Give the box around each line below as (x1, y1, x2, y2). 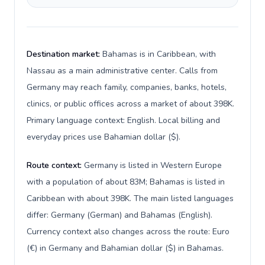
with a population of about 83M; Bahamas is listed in (27, 176, 225, 188)
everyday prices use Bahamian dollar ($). (27, 131, 180, 143)
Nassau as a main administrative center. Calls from (27, 65, 218, 76)
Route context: (27, 160, 84, 171)
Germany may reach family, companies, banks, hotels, (27, 82, 227, 93)
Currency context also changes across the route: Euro (27, 226, 230, 237)
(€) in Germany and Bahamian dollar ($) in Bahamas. (27, 243, 224, 254)
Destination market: (27, 49, 102, 60)
